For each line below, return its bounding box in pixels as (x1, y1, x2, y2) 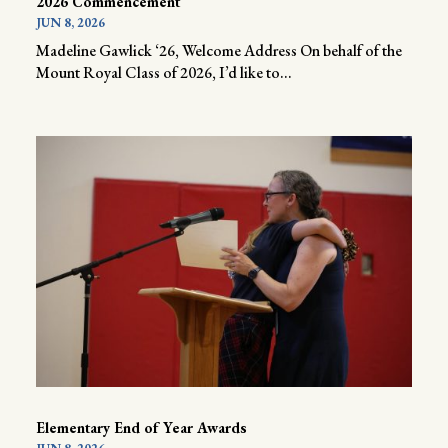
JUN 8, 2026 (35, 14, 105, 32)
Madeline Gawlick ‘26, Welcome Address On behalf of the (35, 40, 402, 62)
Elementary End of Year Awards (35, 418, 247, 438)
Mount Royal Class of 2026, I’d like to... (35, 62, 292, 84)
